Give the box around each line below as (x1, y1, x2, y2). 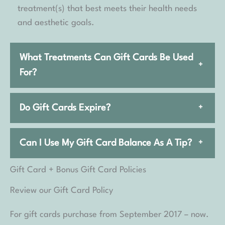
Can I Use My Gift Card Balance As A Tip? (20, 139, 192, 148)
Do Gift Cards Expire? (20, 103, 110, 113)
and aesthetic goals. (18, 19, 94, 28)
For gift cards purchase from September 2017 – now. (10, 210, 209, 219)
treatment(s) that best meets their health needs (18, 5, 197, 14)
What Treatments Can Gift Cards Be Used (20, 53, 193, 63)
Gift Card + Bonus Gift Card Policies (10, 166, 146, 175)
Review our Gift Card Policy (10, 186, 113, 195)
